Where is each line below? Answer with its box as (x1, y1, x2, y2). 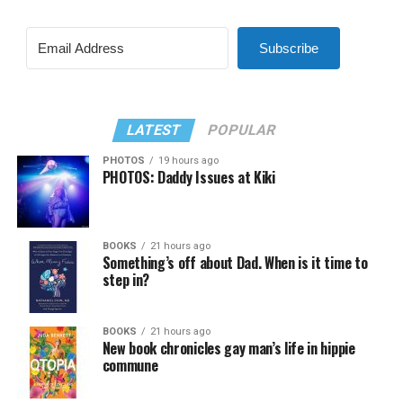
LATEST (125, 121, 184, 139)
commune (102, 354, 158, 376)
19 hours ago (157, 155, 219, 166)
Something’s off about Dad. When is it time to (102, 252, 368, 273)
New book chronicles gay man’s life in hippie (102, 337, 355, 359)
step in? (102, 269, 150, 291)
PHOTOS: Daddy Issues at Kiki (102, 166, 275, 188)
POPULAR (206, 121, 279, 139)
